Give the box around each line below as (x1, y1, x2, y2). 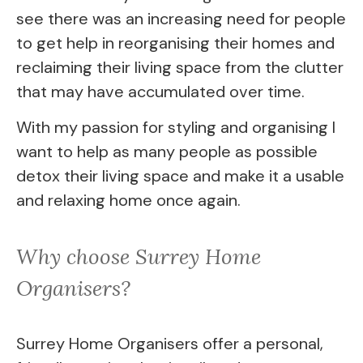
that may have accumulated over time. (16, 80, 305, 102)
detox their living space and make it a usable (16, 165, 344, 187)
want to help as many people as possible (16, 141, 318, 163)
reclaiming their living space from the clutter (16, 56, 344, 78)
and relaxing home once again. (16, 190, 241, 211)
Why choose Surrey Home (16, 242, 261, 270)
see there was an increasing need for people (16, 7, 346, 29)
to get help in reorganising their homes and (16, 32, 335, 53)
